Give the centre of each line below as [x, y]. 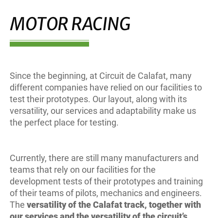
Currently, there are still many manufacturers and [104, 158]
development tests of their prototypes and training [106, 181]
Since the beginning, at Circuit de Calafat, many [101, 76]
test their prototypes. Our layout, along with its [98, 99]
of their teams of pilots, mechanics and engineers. [106, 193]
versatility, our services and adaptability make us [103, 111]
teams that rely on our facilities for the [83, 169]
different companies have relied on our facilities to [106, 88]
